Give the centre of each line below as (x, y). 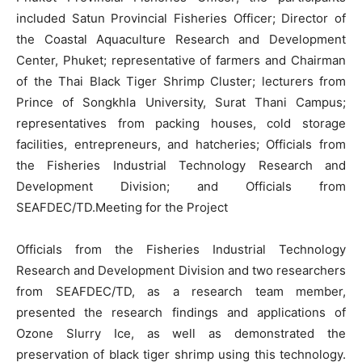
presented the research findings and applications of (181, 312)
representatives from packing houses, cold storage (181, 123)
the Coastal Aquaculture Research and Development (181, 39)
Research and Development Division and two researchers (181, 270)
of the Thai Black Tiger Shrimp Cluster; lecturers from (181, 81)
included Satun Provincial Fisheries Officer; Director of (181, 18)
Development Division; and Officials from (181, 186)
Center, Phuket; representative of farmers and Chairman (181, 60)
